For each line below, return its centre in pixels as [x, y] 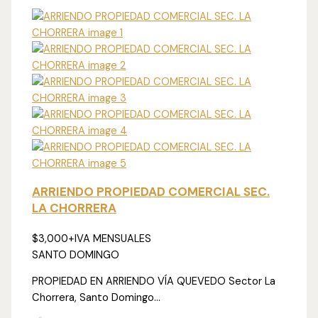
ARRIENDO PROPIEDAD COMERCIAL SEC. [151, 191]
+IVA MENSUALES [110, 238]
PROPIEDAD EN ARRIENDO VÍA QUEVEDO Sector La [154, 282]
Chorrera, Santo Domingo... [97, 298]
